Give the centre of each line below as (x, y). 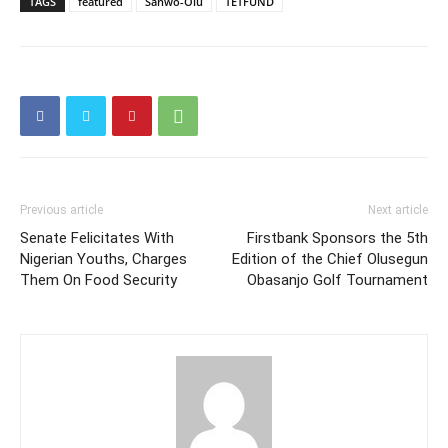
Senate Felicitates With (97, 238)
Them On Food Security (98, 280)
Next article (398, 210)
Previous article (61, 210)
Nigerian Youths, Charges (103, 259)
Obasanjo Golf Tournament (337, 280)
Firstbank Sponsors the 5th (337, 238)
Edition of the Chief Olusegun (330, 259)
